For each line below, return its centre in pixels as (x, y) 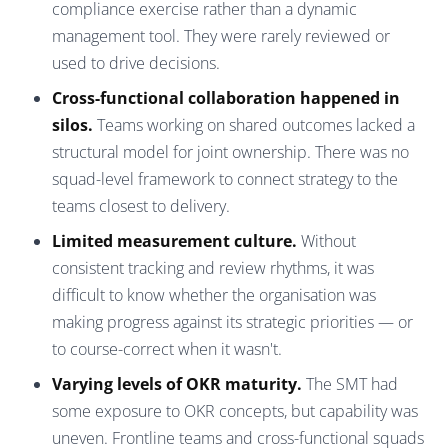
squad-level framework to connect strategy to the (225, 178)
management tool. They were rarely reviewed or (221, 35)
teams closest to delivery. (141, 205)
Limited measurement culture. (174, 240)
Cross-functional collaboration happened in (226, 97)
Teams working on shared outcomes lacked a (254, 124)
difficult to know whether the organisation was (214, 294)
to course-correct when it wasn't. (167, 348)
